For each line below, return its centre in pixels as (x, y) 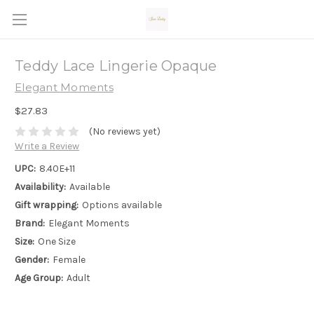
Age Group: (39, 278)
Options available (122, 205)
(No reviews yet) (124, 132)
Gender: (32, 260)
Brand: (30, 224)
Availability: (40, 187)
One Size (56, 242)
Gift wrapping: (47, 205)
